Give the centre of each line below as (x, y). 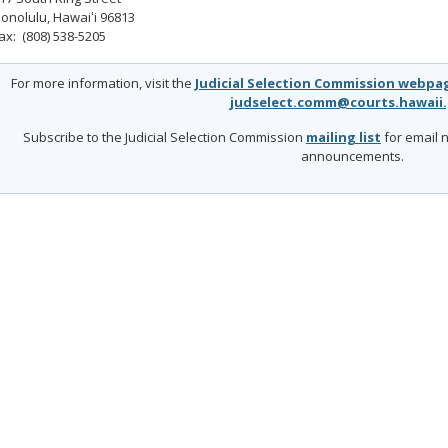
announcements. (353, 156)
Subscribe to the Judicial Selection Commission (164, 137)
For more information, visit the (102, 82)
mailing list (343, 137)
